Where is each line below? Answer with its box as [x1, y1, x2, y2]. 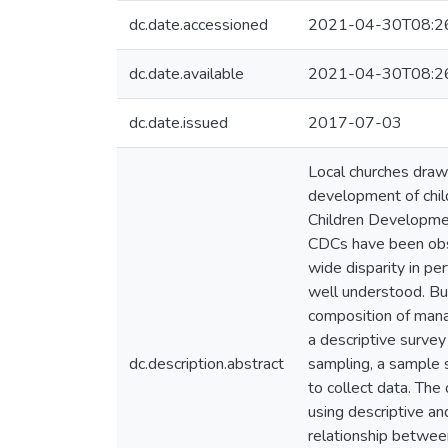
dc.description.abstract [129, 353, 284, 375]
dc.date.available [129, 63, 244, 85]
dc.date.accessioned [129, 14, 268, 36]
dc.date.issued [129, 112, 228, 134]
